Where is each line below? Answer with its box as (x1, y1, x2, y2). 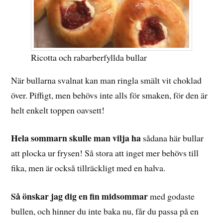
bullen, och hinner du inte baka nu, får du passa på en (11, 205, 199, 218)
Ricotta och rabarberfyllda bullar (31, 51, 147, 63)
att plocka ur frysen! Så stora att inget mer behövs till (11, 147, 199, 159)
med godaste (148, 190, 195, 203)
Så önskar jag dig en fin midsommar (11, 190, 148, 203)
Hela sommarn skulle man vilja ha (11, 131, 143, 145)
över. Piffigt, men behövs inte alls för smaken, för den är (11, 89, 208, 101)
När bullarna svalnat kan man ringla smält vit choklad (11, 74, 202, 86)
